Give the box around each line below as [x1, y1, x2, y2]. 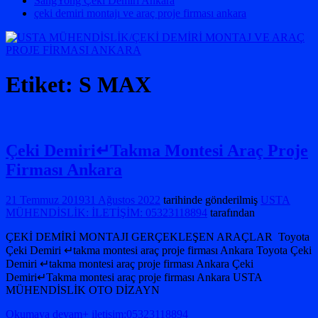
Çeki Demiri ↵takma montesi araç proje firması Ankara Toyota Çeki [6, 243, 312, 256]
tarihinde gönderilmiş [160, 193, 258, 206]
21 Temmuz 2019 [6, 193, 84, 206]
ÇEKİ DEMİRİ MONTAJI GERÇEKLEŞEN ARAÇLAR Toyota [6, 230, 309, 243]
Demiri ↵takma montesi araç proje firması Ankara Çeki [6, 257, 253, 270]
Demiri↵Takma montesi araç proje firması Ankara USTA [6, 270, 262, 283]
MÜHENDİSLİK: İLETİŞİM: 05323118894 [6, 206, 207, 219]
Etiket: [6, 72, 79, 98]
